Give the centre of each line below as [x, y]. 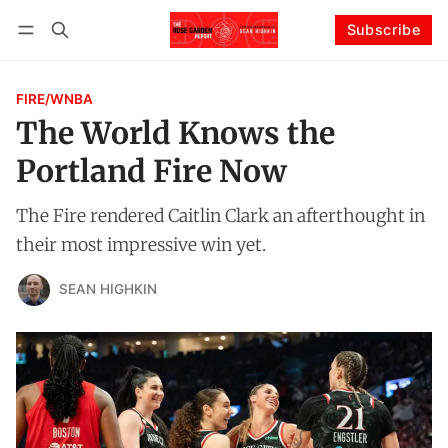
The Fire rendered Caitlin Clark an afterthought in [220, 215]
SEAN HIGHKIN [107, 289]
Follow [339, 56]
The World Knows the [175, 132]
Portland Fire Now [151, 170]
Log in [55, 56]
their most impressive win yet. [141, 244]
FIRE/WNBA [54, 98]
